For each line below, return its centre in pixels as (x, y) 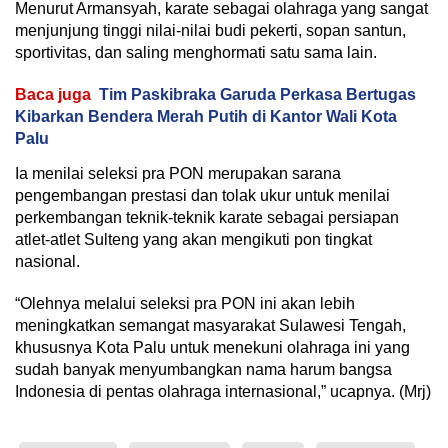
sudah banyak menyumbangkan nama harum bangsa (203, 370)
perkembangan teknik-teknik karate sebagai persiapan (207, 218)
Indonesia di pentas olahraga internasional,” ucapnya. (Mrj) (223, 392)
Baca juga (53, 95)
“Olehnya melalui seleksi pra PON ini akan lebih (185, 304)
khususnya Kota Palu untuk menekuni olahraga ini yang (212, 348)
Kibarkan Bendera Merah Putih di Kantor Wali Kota (206, 117)
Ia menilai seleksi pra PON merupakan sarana (178, 174)
